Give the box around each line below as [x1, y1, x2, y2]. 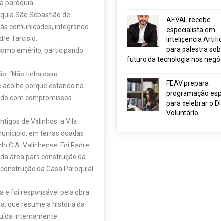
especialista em [166, 26, 215, 34]
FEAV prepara [166, 79, 209, 87]
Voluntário [166, 109, 198, 117]
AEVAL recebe [166, 16, 211, 24]
